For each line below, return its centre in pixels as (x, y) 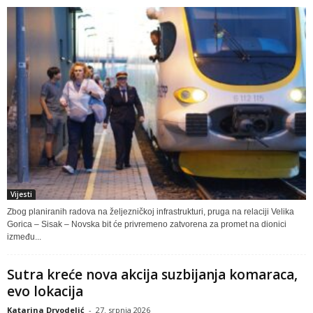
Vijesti (21, 195)
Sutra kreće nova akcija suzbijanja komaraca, (152, 275)
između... (24, 237)
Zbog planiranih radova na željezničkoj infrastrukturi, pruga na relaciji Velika (151, 212)
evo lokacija (45, 292)
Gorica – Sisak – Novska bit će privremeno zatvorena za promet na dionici (147, 225)
